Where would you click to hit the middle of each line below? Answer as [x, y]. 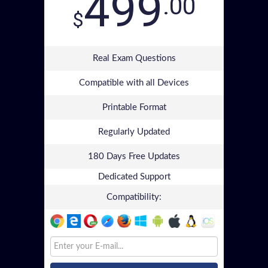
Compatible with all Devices [134, 83]
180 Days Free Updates [134, 156]
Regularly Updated [134, 132]
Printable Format [134, 107]
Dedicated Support [134, 177]
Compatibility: [134, 197]
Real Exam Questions [134, 58]
